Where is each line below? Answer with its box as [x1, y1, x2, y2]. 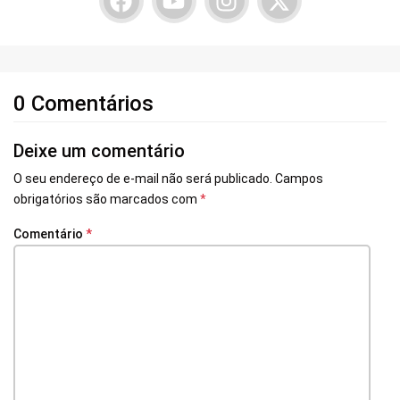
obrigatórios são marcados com [13, 192, 200, 207]
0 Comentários [13, 91, 154, 117]
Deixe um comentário [13, 140, 185, 162]
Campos [275, 171, 323, 187]
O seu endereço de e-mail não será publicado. [13, 171, 272, 187]
